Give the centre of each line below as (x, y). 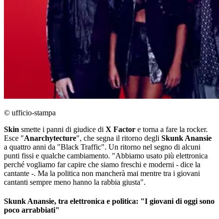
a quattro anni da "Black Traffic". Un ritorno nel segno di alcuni (102, 147)
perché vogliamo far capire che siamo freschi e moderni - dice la (102, 165)
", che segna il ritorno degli (119, 138)
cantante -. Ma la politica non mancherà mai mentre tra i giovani (102, 174)
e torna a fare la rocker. (172, 130)
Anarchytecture (50, 138)
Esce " (14, 138)
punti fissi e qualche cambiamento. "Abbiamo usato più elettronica (106, 156)
